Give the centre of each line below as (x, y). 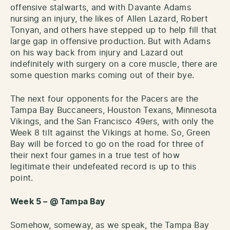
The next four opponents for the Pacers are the (104, 99)
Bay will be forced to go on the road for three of (107, 144)
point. (22, 178)
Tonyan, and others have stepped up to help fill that (114, 30)
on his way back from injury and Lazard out (97, 53)
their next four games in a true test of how (95, 155)
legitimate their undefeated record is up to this (103, 167)
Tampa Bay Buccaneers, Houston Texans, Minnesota (114, 110)
